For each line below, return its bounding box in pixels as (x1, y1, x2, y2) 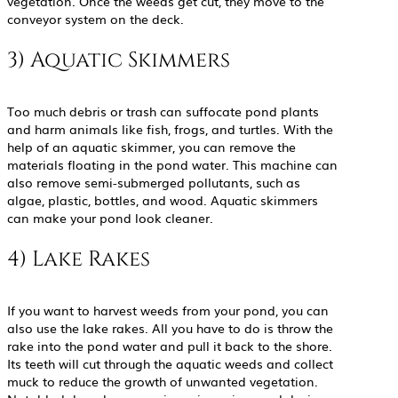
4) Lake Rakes (7, 245, 150, 275)
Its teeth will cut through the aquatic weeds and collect (7, 354, 333, 373)
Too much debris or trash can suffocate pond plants (7, 102, 319, 121)
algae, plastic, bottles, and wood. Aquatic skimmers (7, 191, 318, 210)
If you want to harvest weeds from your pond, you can (7, 301, 329, 320)
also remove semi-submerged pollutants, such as (7, 173, 300, 192)
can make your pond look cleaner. (7, 209, 213, 227)
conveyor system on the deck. (7, 10, 184, 28)
